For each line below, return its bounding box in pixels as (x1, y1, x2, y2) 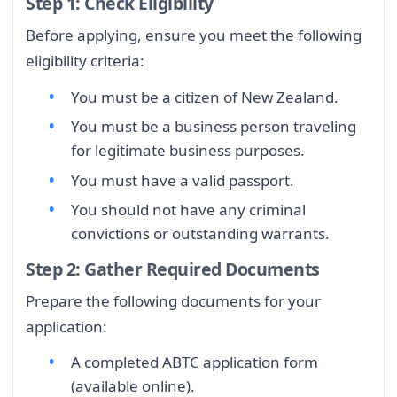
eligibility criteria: (26, 51, 144, 72)
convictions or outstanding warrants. (71, 223, 330, 245)
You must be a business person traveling (71, 116, 356, 137)
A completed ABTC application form (71, 352, 318, 373)
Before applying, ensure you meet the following (26, 25, 362, 46)
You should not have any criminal (71, 199, 306, 221)
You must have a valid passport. (71, 169, 294, 191)
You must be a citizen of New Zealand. (71, 86, 339, 107)
